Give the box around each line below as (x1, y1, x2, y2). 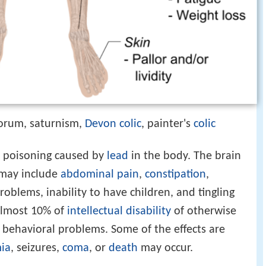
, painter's (141, 118, 194, 130)
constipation (145, 169, 206, 181)
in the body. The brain (128, 150, 241, 163)
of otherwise (171, 205, 236, 218)
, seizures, (11, 242, 62, 255)
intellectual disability (67, 205, 171, 218)
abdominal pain (61, 169, 139, 181)
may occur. (138, 242, 193, 255)
